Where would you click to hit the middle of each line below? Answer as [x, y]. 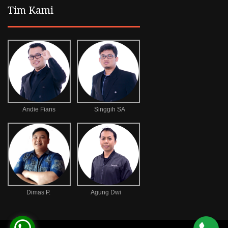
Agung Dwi [106, 192]
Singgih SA [110, 109]
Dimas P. [38, 192]
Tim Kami [31, 10]
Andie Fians [39, 109]
